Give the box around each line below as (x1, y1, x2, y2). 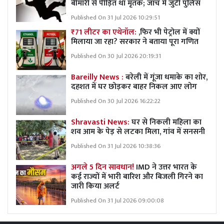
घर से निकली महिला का (129, 115, 201, 129)
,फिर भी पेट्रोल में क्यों (138, 25, 200, 39)
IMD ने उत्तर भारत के (136, 160, 197, 174)
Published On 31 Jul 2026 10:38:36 (71, 141, 160, 152)
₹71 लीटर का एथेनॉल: (71, 25, 138, 39)
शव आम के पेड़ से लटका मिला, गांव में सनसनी (71, 125, 205, 139)
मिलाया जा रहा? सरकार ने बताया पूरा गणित (71, 35, 198, 49)
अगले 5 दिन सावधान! (71, 160, 136, 174)
